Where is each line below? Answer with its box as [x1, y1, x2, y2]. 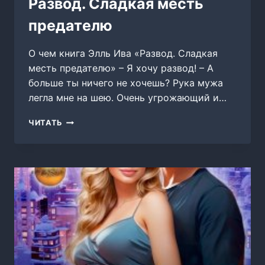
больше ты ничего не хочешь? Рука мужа [28, 77, 223, 89]
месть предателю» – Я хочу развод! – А [28, 62, 214, 75]
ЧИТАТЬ [28, 118, 63, 128]
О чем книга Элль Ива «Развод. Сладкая [28, 47, 218, 60]
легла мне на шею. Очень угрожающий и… [28, 92, 227, 104]
